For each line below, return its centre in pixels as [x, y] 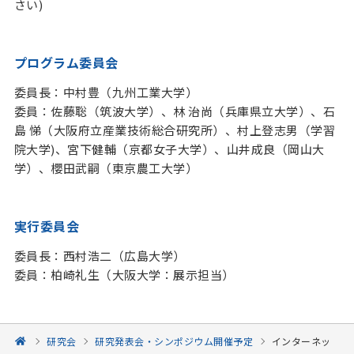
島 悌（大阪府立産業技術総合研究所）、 [126, 130]
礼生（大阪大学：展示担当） [155, 275]
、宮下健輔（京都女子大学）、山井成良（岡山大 [190, 149]
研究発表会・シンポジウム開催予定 [174, 341]
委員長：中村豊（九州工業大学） [106, 92]
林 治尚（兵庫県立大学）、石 [254, 111]
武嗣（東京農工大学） [137, 168]
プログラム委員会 [66, 62]
